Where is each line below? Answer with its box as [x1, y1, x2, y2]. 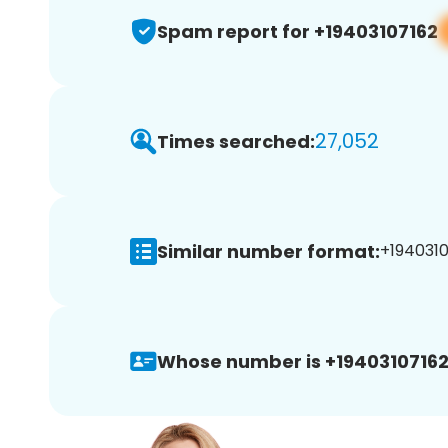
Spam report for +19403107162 [157, 18, 438, 44]
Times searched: [157, 128, 315, 154]
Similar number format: [157, 238, 380, 264]
